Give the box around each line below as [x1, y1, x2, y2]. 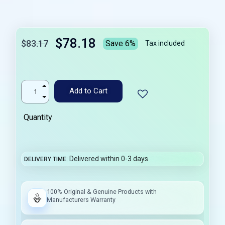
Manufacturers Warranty [47, 195, 116, 203]
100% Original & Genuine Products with [47, 187, 157, 195]
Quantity [24, 112, 53, 122]
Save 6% [105, 38, 136, 48]
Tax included [145, 39, 185, 48]
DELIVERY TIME [24, 155, 67, 163]
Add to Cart [69, 86, 108, 95]
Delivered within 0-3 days [69, 154, 149, 163]
